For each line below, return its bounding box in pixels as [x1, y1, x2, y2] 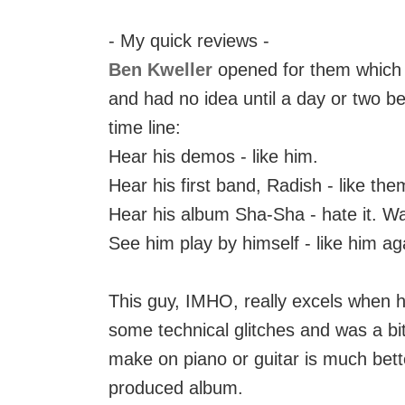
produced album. [108, 378, 243, 398]
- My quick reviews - [108, 31, 269, 51]
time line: [108, 118, 181, 137]
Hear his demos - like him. [108, 146, 318, 166]
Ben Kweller [108, 60, 212, 80]
